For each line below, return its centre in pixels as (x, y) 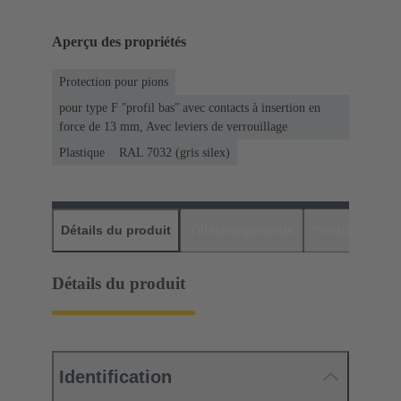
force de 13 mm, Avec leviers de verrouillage (173, 127)
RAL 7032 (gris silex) (175, 153)
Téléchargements (242, 230)
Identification (115, 377)
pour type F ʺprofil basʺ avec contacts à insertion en (190, 108)
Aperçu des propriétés (119, 42)
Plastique (82, 153)
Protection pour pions (114, 82)
